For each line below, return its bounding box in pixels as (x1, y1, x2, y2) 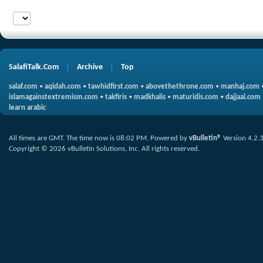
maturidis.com (173, 93, 218, 101)
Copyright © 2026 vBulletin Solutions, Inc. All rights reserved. (9, 145, 200, 153)
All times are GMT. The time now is (9, 134, 116, 142)
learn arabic (9, 104, 46, 112)
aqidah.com (45, 83, 81, 90)
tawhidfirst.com (88, 83, 139, 90)
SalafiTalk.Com (9, 63, 59, 72)
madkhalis (134, 93, 166, 101)
